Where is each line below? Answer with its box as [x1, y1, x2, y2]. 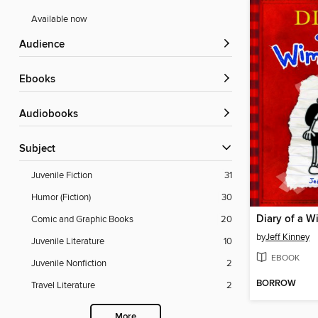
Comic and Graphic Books [31, 214, 133, 226]
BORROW [256, 278, 296, 290]
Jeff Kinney [265, 231, 309, 243]
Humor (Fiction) [31, 192, 91, 204]
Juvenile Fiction [31, 170, 92, 182]
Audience [26, 38, 65, 52]
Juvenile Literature [31, 236, 104, 248]
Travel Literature [31, 280, 95, 292]
